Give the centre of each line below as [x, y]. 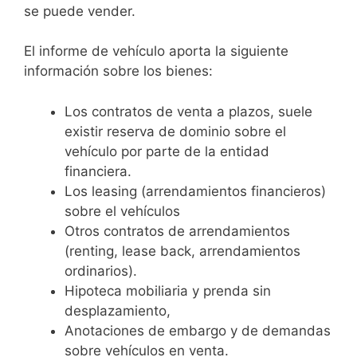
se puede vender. [80, 11]
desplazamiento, [118, 310]
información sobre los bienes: [118, 71]
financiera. [98, 171]
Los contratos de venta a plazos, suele [188, 111]
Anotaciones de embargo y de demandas [198, 330]
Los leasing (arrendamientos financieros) [195, 191]
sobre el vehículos [122, 211]
